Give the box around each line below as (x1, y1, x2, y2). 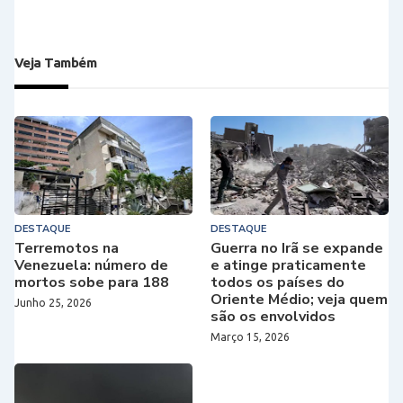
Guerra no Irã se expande (210, 237, 383, 258)
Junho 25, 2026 (14, 296, 92, 309)
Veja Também (14, 54, 97, 70)
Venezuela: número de (14, 255, 168, 275)
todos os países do (210, 272, 345, 292)
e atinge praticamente (210, 255, 366, 275)
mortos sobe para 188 (14, 272, 169, 292)
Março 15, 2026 (210, 330, 290, 343)
